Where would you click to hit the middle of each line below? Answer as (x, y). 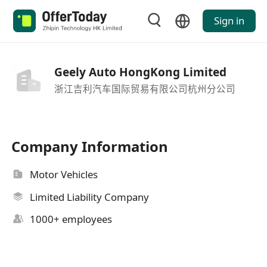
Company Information (90, 147)
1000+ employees (71, 219)
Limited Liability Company (90, 197)
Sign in (229, 21)
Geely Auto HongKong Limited (140, 72)
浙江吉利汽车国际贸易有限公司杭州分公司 (145, 89)
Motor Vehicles (64, 175)
